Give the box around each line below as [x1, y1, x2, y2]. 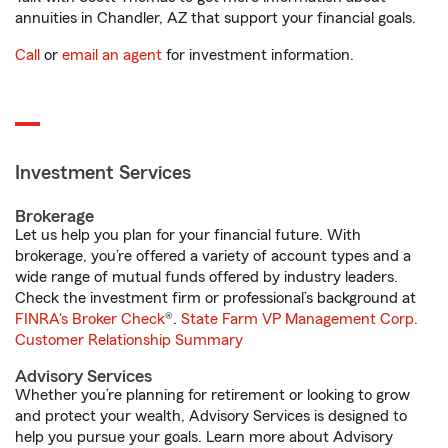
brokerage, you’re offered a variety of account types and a [15, 248, 411, 264]
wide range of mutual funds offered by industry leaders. [15, 269, 398, 285]
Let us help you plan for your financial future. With [15, 227, 361, 243]
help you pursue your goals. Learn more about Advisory [15, 429, 393, 445]
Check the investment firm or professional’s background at [15, 290, 416, 306]
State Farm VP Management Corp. [181, 311, 418, 327]
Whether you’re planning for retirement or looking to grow [15, 387, 410, 403]
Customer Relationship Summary [15, 332, 243, 348]
